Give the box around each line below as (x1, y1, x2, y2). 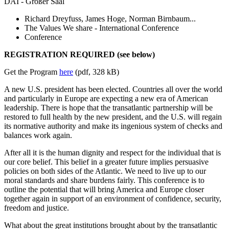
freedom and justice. (4, 203, 69, 212)
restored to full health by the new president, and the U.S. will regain (4, 112, 222, 121)
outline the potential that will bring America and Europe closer (4, 185, 204, 194)
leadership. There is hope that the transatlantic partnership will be (4, 103, 213, 112)
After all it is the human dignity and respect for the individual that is (4, 148, 221, 157)
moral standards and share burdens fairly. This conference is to (4, 175, 204, 185)
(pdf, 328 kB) (73, 67, 119, 76)
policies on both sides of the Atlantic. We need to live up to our (4, 166, 206, 175)
